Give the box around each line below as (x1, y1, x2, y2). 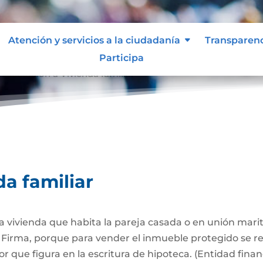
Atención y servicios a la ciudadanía (8, 34, 180, 46)
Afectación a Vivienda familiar (2, 66, 135, 78)
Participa (99, 52, 144, 63)
